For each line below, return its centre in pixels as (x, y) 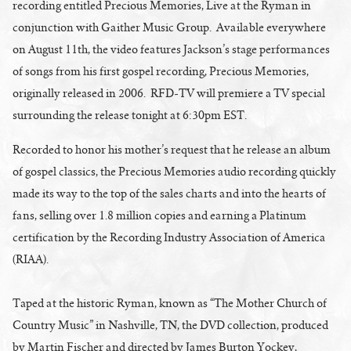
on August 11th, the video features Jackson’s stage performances (171, 49)
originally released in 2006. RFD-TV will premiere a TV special (169, 93)
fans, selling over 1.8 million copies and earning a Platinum (159, 215)
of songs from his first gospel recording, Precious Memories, (161, 71)
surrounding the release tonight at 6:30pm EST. (134, 115)
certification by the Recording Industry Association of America (169, 237)
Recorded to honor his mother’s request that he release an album (172, 149)
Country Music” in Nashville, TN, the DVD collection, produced (170, 325)
